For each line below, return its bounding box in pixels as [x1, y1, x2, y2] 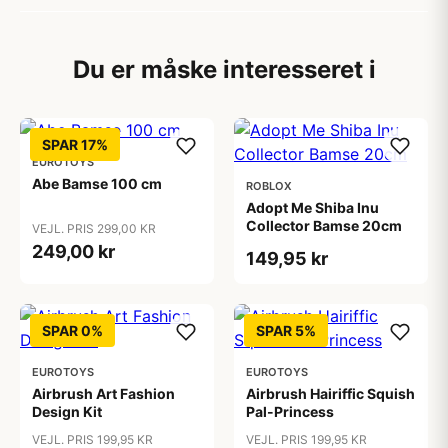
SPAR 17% [42, 136, 108, 153]
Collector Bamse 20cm [246, 217, 402, 234]
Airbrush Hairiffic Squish [246, 385, 415, 402]
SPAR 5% [256, 322, 316, 339]
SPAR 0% [42, 322, 103, 339]
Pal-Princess [246, 403, 334, 420]
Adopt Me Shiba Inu [246, 199, 379, 216]
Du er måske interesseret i [72, 55, 376, 84]
